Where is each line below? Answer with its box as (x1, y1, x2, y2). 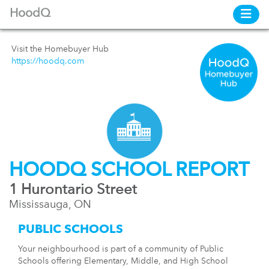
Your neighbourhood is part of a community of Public (18, 244, 223, 253)
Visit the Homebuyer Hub (11, 45, 109, 53)
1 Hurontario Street (9, 183, 137, 198)
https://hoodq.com (11, 57, 84, 65)
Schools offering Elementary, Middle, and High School (18, 256, 228, 265)
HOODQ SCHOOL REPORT (9, 161, 249, 181)
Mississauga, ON (9, 199, 91, 210)
